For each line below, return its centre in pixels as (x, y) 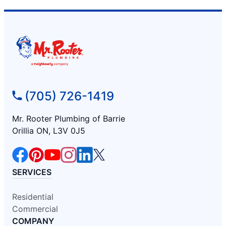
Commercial (35, 209)
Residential (33, 197)
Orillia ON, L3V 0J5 (49, 131)
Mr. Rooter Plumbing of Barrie (69, 119)
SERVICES (32, 172)
